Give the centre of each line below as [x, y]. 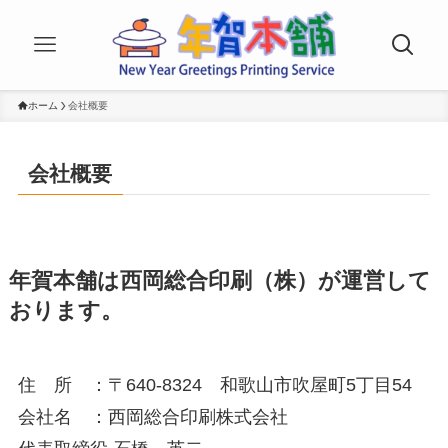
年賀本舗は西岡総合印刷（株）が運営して [219, 281]
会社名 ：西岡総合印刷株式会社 [152, 417]
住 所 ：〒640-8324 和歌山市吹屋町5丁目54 [214, 385]
